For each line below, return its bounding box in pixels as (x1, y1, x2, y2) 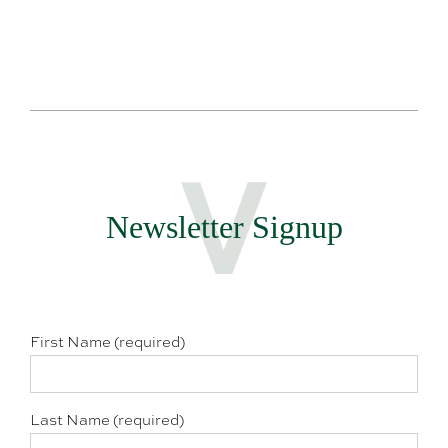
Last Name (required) (29, 409, 184, 430)
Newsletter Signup (105, 210, 343, 246)
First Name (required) (29, 331, 185, 352)
